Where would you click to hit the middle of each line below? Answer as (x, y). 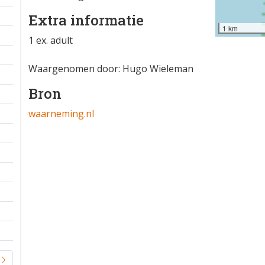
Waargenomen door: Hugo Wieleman (111, 69)
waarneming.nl (61, 114)
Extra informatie (86, 20)
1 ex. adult (51, 40)
